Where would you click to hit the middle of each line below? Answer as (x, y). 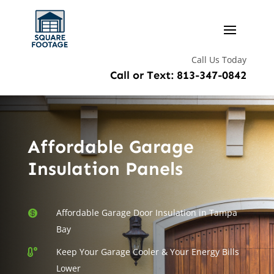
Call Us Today (219, 59)
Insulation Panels (105, 168)
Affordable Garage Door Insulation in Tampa (146, 212)
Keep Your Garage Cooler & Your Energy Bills (147, 251)
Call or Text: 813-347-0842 (179, 75)
